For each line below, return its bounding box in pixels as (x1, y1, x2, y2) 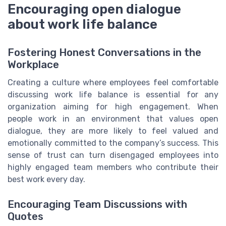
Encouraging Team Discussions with (8, 198, 187, 210)
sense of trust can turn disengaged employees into (8, 150, 218, 160)
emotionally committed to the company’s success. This (8, 138, 218, 148)
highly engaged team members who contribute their (8, 162, 218, 173)
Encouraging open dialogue (8, 2, 181, 17)
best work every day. (8, 175, 85, 185)
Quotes (8, 210, 43, 222)
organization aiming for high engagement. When (8, 102, 218, 112)
